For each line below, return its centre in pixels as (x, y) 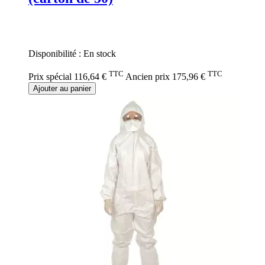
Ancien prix (148, 76)
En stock (100, 54)
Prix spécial (50, 76)
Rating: (42, 23)
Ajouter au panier (62, 88)
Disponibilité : (56, 54)
